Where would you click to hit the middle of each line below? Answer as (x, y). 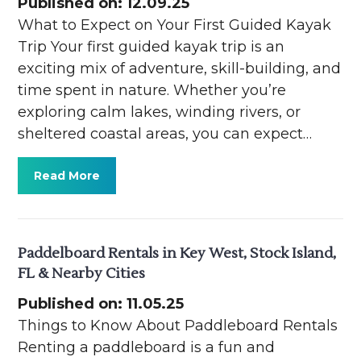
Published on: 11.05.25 (101, 304)
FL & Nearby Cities (82, 274)
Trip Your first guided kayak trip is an (151, 47)
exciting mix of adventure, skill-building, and (180, 69)
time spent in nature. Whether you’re (152, 91)
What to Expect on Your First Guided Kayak (175, 25)
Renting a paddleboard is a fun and (147, 348)
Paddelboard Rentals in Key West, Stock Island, (177, 254)
